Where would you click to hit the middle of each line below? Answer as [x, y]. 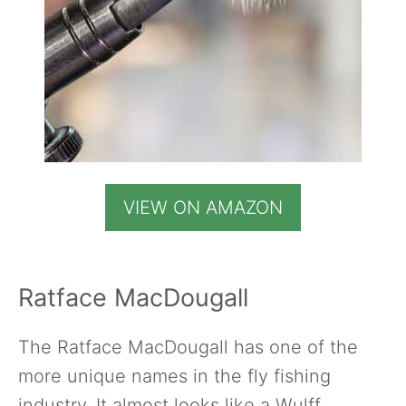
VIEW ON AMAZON [203, 207]
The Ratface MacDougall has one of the [188, 347]
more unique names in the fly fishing [174, 376]
